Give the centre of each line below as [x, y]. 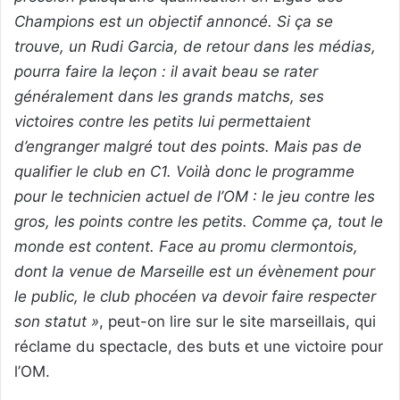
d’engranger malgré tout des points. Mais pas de [188, 146]
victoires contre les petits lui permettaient [162, 121]
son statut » [57, 321]
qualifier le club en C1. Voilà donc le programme [184, 171]
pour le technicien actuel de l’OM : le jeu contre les [195, 196]
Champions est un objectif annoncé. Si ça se [174, 21]
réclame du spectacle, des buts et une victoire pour [199, 346]
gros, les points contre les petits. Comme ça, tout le [199, 221]
